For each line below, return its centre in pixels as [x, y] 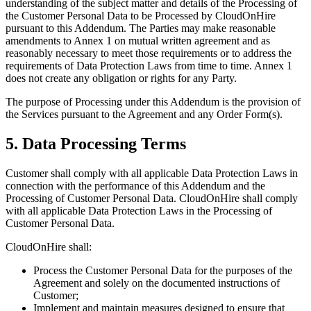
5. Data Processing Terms [96, 144]
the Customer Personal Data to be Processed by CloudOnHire [141, 16]
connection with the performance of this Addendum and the [135, 185]
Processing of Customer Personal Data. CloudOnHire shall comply [152, 198]
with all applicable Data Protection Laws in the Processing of [139, 210]
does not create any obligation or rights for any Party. [121, 78]
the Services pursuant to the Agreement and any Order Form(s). [144, 115]
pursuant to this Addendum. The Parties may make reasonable [141, 28]
